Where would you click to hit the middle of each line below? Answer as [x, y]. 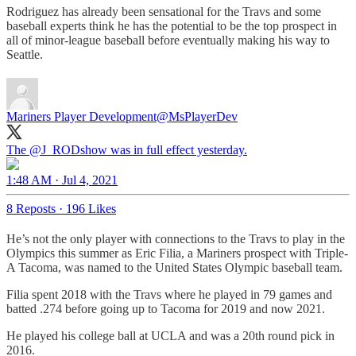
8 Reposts [31, 208]
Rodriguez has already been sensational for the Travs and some [164, 11]
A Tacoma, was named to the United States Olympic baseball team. [174, 267]
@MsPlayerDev [197, 116]
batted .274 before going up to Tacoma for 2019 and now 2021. [166, 308]
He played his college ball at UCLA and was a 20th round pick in [170, 335]
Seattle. [25, 54]
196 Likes [91, 208]
